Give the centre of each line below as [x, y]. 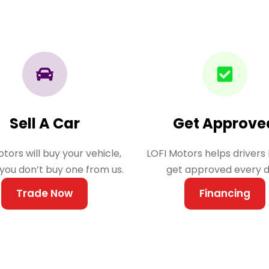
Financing [225, 193]
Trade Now [44, 193]
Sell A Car [44, 123]
